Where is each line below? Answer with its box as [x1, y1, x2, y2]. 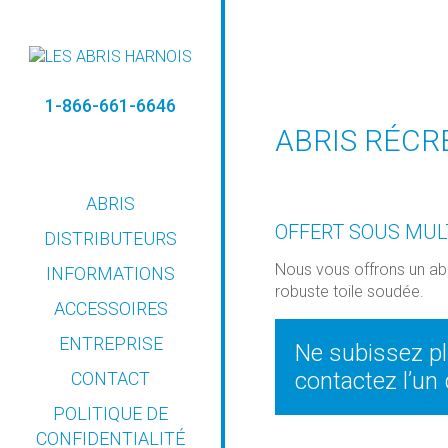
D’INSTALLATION [15, 343, 133, 362]
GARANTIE [15, 427, 90, 446]
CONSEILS [15, 321, 89, 340]
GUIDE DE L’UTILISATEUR [15, 385, 192, 404]
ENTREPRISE [58, 332, 163, 354]
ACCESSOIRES [53, 297, 168, 319]
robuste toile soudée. [275, 282, 424, 302]
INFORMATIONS [46, 262, 175, 284]
